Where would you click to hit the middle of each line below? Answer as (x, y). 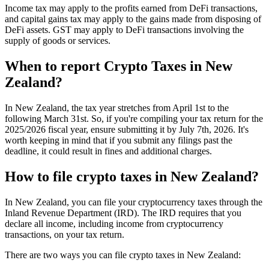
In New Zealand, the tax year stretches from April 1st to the (117, 108)
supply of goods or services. (58, 41)
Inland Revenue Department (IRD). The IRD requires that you (123, 213)
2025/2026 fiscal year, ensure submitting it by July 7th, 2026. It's (127, 129)
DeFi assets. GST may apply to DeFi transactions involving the (124, 30)
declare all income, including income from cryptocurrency (114, 223)
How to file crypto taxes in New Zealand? (132, 176)
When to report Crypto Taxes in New (119, 66)
